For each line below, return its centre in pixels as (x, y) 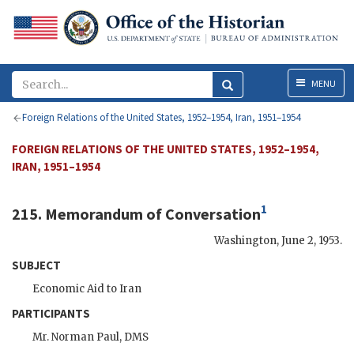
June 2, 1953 (311, 240)
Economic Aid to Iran (87, 288)
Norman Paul (85, 337)
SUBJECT (36, 265)
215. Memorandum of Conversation (136, 213)
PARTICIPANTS (51, 313)
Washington (245, 240)
